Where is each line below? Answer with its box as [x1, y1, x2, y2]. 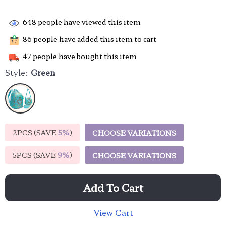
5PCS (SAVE [13, 150, 58, 160]
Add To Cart [83, 180, 143, 195]
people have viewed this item [36, 17, 141, 27]
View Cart [93, 206, 133, 218]
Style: [5, 66, 28, 78]
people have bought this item [31, 51, 137, 62]
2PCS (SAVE [13, 127, 58, 137]
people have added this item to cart [32, 34, 156, 44]
